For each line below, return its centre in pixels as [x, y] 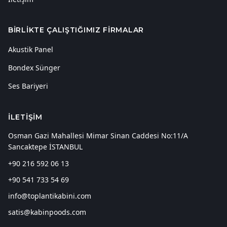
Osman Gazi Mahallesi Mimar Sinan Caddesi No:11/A [98, 136]
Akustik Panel [31, 49]
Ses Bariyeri [28, 86]
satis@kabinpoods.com [47, 212]
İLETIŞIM [25, 117]
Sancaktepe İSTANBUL [45, 147]
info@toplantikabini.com [50, 196]
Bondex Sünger [34, 68]
